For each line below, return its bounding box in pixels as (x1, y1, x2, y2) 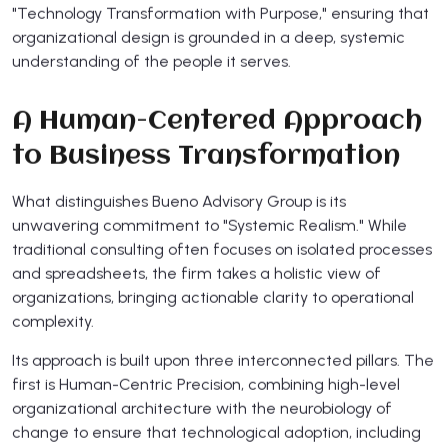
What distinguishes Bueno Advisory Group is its (12, 191, 346, 211)
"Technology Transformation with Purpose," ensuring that (12, 3, 429, 23)
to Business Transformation (12, 142, 400, 171)
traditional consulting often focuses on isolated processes (12, 239, 432, 259)
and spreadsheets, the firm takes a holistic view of (12, 263, 381, 283)
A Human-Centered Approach (12, 107, 422, 136)
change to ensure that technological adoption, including (12, 422, 421, 442)
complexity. (12, 311, 94, 331)
